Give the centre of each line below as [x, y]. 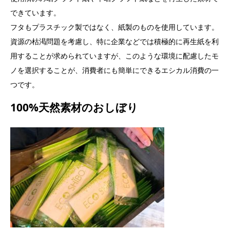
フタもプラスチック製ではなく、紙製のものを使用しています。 [114, 27]
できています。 [35, 13]
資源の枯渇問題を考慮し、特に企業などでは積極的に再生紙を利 [114, 42]
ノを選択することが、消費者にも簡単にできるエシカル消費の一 [114, 70]
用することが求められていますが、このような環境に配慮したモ [114, 56]
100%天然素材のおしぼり [74, 108]
